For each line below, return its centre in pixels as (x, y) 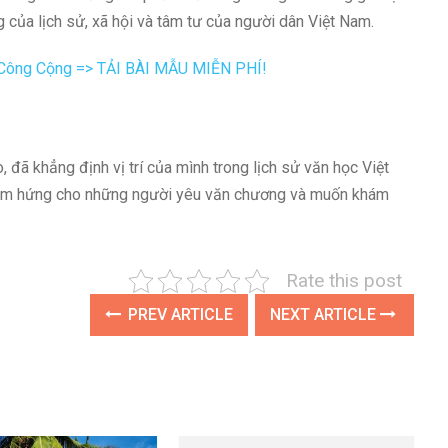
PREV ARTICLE (179, 315)
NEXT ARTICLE (325, 315)
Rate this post (344, 281)
